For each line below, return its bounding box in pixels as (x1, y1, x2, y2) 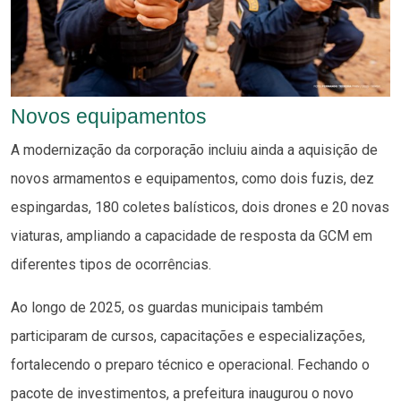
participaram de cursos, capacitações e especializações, (11, 327, 365, 345)
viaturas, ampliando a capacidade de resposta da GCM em (11, 226, 372, 244)
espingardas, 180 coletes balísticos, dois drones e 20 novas (11, 198, 389, 216)
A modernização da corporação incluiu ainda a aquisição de (11, 141, 378, 158)
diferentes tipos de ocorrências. (11, 255, 211, 273)
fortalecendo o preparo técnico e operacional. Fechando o (11, 355, 370, 373)
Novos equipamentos (11, 104, 207, 128)
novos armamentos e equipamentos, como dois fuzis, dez (11, 169, 374, 187)
